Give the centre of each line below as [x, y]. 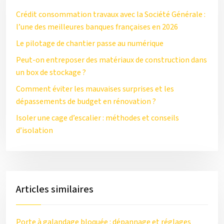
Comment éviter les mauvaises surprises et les [95, 89]
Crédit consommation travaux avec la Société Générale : [111, 14]
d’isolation [34, 130]
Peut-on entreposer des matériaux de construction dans [111, 60]
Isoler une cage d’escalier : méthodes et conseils [97, 118]
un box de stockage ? [51, 72]
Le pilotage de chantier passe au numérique [90, 43]
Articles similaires [55, 189]
